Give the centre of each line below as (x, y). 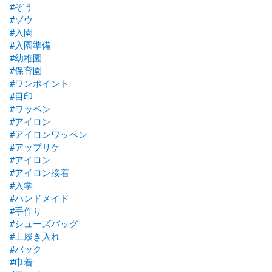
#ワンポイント (39, 83)
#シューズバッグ (44, 223)
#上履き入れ (35, 236)
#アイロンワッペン (49, 134)
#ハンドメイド (39, 197)
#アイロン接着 (39, 172)
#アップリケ (35, 146)
